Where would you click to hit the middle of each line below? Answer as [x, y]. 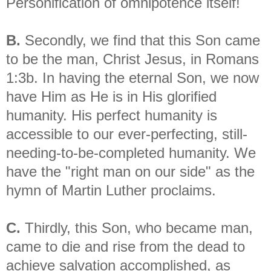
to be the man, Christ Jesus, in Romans [132, 59]
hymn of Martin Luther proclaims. [111, 190]
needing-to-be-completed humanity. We [131, 152]
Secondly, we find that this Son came [140, 40]
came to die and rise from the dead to [126, 246]
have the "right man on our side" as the [130, 171]
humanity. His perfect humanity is [112, 115]
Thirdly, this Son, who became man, [137, 227]
